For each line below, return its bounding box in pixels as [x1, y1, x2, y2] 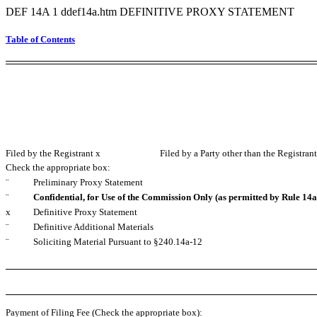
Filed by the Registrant [6, 148, 96, 159]
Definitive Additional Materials [33, 221, 154, 233]
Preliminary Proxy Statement [33, 177, 143, 188]
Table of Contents [6, 34, 75, 45]
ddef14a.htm [61, 6, 120, 18]
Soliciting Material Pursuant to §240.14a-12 [33, 236, 202, 248]
